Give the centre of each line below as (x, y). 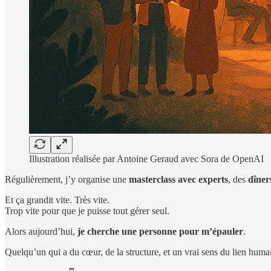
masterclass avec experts (178, 179)
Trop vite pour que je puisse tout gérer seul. (87, 211)
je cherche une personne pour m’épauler (160, 231)
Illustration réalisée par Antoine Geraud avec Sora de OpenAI (146, 158)
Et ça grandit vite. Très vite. (57, 200)
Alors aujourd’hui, (41, 231)
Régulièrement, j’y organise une (67, 179)
